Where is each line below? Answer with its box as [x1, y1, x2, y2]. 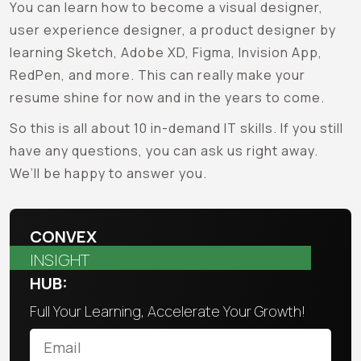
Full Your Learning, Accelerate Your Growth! [30, 301, 305, 321]
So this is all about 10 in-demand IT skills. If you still [10, 118, 343, 137]
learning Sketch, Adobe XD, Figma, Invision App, [10, 43, 322, 61]
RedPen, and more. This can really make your [10, 65, 305, 84]
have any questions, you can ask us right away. [10, 141, 318, 160]
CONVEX [30, 225, 97, 247]
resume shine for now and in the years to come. [10, 88, 325, 106]
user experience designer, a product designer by [10, 20, 336, 39]
